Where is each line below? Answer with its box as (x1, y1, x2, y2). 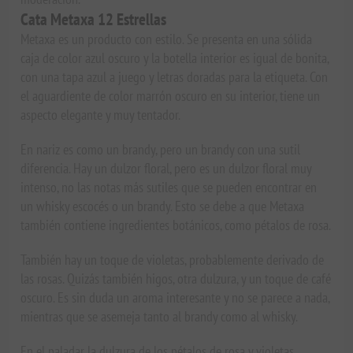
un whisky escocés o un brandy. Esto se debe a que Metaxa (20, 196, 305, 215)
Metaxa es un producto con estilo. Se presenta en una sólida (20, 29, 313, 48)
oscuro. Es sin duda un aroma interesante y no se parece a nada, (20, 288, 330, 307)
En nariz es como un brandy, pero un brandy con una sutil (20, 139, 301, 158)
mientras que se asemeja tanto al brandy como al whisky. (20, 307, 299, 325)
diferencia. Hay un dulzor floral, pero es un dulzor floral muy (20, 158, 312, 177)
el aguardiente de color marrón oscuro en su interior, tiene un (20, 86, 321, 105)
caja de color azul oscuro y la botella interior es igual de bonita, (20, 48, 329, 67)
